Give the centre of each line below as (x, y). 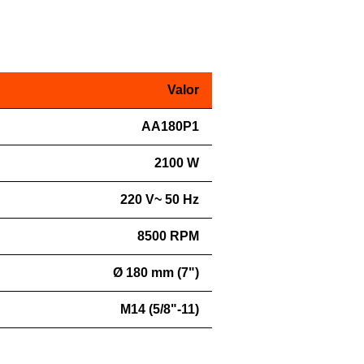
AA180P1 (170, 126)
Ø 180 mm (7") (156, 273)
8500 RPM (168, 236)
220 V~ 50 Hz (159, 199)
